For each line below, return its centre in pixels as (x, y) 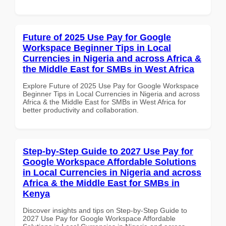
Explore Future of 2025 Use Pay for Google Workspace (111, 86)
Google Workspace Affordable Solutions (109, 162)
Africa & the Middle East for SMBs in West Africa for (104, 102)
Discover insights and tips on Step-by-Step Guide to (105, 210)
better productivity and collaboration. (81, 110)
